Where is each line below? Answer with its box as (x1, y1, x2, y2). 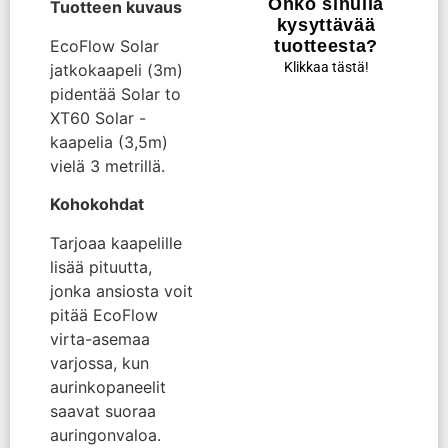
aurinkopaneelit (50, 376, 166, 397)
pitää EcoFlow (50, 304, 158, 325)
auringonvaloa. (50, 424, 161, 445)
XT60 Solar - (50, 107, 146, 128)
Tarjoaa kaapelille (50, 232, 182, 253)
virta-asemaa (50, 328, 150, 349)
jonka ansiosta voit (50, 280, 193, 301)
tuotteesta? (273, 35, 379, 56)
